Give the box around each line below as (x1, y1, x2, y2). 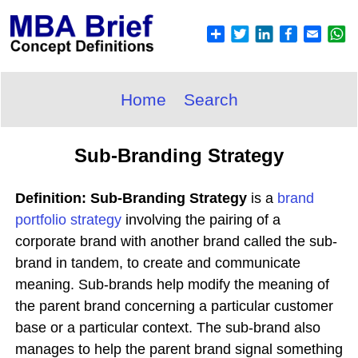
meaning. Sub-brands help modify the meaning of (15, 276, 329, 292)
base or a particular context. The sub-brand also (15, 320, 320, 336)
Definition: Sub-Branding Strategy (15, 190, 247, 206)
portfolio (15, 212, 70, 228)
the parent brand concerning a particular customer (15, 298, 333, 314)
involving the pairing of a (121, 212, 280, 228)
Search (183, 90, 238, 109)
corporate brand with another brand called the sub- (15, 233, 337, 249)
